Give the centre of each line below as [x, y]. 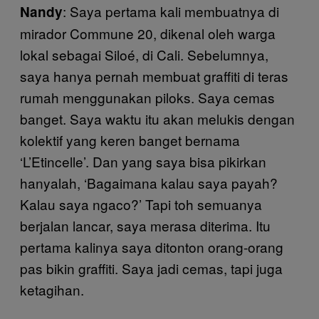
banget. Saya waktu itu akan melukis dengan [157, 119]
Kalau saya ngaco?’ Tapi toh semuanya [141, 204]
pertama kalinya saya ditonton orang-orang [152, 247]
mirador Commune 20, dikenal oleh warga [148, 33]
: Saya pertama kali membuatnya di [171, 11]
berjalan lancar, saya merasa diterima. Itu [145, 225]
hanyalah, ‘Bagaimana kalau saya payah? [149, 183]
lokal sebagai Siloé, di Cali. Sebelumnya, [144, 54]
